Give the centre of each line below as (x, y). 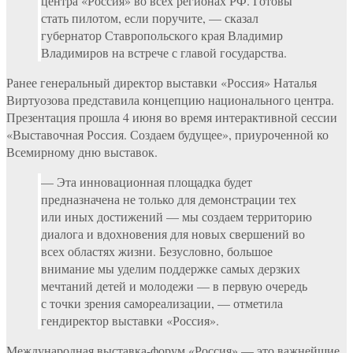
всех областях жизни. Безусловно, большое (157, 251)
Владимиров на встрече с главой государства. (164, 52)
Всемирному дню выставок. (82, 151)
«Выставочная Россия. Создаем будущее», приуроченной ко (167, 134)
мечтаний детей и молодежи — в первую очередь (174, 285)
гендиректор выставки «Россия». (130, 320)
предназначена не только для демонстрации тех (169, 199)
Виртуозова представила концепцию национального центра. (170, 99)
